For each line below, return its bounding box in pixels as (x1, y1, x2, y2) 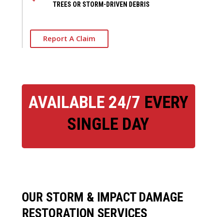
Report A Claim (43, 33, 95, 44)
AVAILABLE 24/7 (28, 92, 140, 112)
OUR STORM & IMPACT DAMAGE (21, 189, 183, 204)
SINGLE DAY (67, 114, 150, 134)
